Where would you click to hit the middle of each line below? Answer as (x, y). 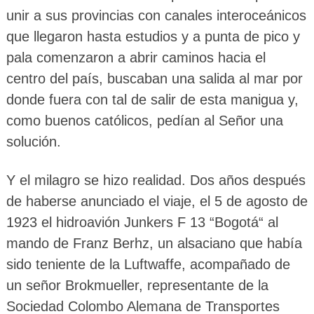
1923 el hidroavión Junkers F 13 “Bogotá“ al (142, 223)
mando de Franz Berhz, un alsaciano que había (154, 244)
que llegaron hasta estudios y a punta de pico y (153, 37)
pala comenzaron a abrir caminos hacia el (136, 58)
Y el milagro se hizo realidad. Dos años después (156, 180)
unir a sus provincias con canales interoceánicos (156, 16)
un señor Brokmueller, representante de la (137, 286)
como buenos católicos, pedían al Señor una (144, 121)
